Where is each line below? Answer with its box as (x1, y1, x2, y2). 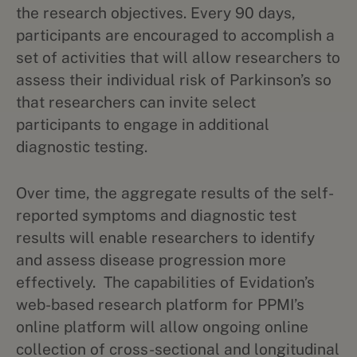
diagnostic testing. (16, 138, 147, 155)
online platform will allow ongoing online (16, 318, 308, 335)
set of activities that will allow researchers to (16, 49, 340, 66)
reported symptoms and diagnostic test (16, 206, 296, 224)
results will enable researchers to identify (16, 229, 315, 246)
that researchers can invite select (16, 93, 256, 111)
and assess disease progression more (16, 251, 286, 269)
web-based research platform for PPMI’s (16, 296, 304, 313)
